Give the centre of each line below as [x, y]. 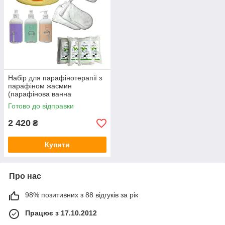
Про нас [25, 176]
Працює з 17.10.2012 [61, 213]
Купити [57, 145]
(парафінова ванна [40, 94]
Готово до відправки [41, 106]
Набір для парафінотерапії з [55, 78]
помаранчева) [31, 102]
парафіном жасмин [40, 86]
